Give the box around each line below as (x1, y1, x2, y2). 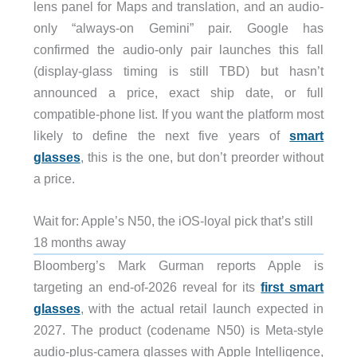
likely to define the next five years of (33, 127, 290, 143)
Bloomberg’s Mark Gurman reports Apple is (33, 258, 324, 273)
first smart (261, 280, 324, 294)
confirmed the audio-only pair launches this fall (33, 41, 324, 57)
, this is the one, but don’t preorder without (80, 149, 324, 164)
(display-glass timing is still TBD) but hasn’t (33, 63, 324, 78)
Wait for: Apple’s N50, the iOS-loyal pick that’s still (33, 214, 313, 228)
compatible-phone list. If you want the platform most (33, 106, 324, 121)
